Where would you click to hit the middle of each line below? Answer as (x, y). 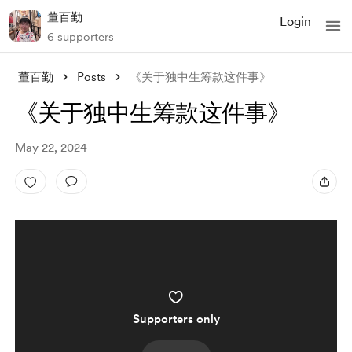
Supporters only (176, 319)
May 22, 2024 (51, 148)
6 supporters (81, 37)
